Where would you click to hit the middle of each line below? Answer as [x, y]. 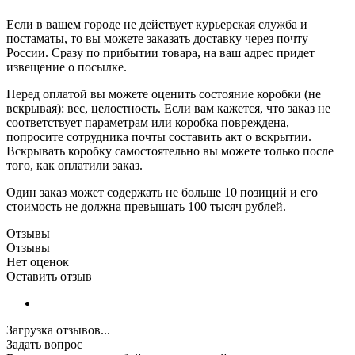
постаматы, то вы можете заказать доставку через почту [157, 39]
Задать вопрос [44, 345]
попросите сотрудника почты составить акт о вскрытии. [159, 137]
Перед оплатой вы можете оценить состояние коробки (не [164, 94]
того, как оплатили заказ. [74, 166]
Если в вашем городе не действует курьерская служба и [157, 25]
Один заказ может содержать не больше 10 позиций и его [162, 193]
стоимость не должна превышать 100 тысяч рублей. [146, 207]
